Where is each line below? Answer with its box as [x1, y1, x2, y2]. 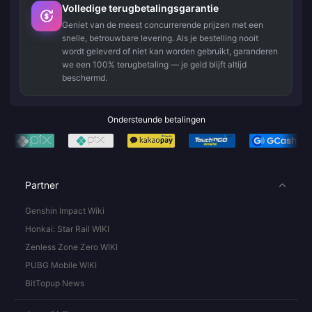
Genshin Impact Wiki [25, 205, 104, 216]
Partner [25, 178, 58, 191]
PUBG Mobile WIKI [25, 259, 97, 270]
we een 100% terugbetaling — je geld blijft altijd [62, 58, 247, 70]
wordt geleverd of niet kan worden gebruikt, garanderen [62, 45, 278, 56]
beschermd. [62, 72, 107, 83]
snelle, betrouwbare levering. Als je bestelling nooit [62, 32, 258, 43]
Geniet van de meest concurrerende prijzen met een [62, 19, 263, 30]
